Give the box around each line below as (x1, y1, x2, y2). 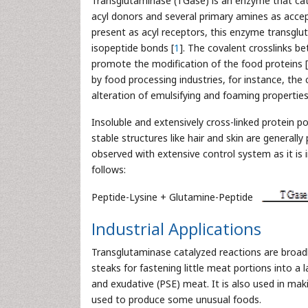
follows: (91, 163, 126, 176)
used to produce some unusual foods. (91, 293, 261, 306)
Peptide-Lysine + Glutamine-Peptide (91, 190, 256, 204)
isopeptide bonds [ (91, 41, 174, 54)
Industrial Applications (91, 217, 261, 240)
